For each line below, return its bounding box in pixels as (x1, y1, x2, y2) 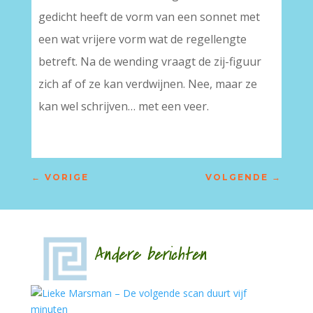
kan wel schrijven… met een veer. (38, 99, 209, 114)
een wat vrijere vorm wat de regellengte (38, 31, 247, 47)
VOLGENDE (205, 172, 269, 182)
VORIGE (44, 172, 89, 182)
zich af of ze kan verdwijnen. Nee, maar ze (38, 76, 257, 92)
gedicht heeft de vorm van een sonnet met (38, 9, 260, 24)
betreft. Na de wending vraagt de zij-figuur (38, 54, 261, 69)
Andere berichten (59, 242, 207, 267)
